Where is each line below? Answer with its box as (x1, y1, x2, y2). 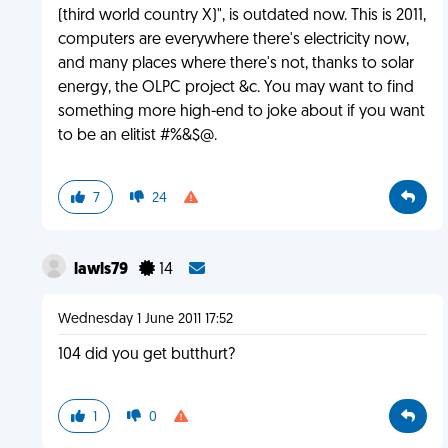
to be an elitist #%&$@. (57, 128, 217, 144)
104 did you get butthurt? (57, 347, 235, 363)
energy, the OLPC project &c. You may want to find (57, 80, 414, 96)
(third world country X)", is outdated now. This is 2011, (57, 8, 426, 24)
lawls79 (73, 262, 131, 278)
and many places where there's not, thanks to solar (57, 56, 414, 72)
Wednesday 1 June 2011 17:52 (57, 312, 233, 327)
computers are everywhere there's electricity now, (57, 32, 409, 48)
